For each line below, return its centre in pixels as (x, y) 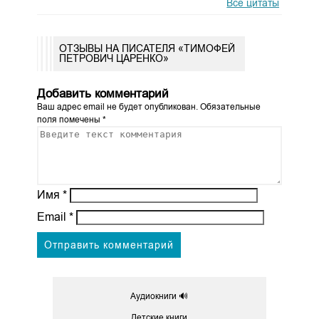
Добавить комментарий (103, 93)
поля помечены (69, 119)
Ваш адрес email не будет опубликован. (117, 106)
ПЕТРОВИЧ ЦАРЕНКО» (114, 59)
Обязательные (229, 106)
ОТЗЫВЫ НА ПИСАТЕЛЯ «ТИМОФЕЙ (147, 49)
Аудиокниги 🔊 (159, 296)
